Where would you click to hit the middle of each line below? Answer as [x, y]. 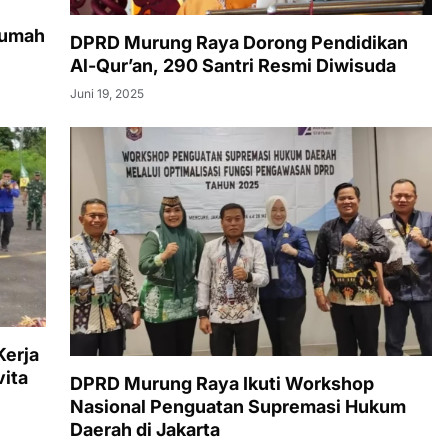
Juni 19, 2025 [107, 94]
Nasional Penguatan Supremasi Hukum [238, 407]
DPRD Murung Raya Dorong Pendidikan [239, 43]
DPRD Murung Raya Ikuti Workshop [222, 384]
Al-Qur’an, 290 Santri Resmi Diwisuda [233, 66]
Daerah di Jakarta [145, 430]
